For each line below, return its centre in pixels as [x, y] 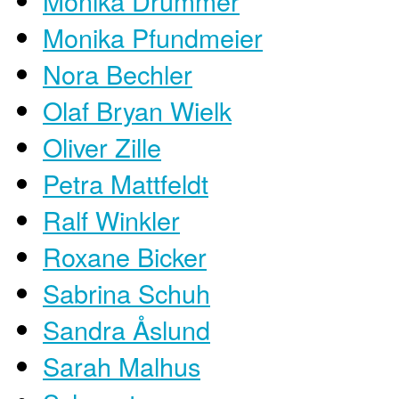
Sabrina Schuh [126, 292]
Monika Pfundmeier [153, 37]
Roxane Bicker [125, 256]
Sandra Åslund [126, 329]
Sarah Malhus [122, 365]
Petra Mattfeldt [126, 183]
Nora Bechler [118, 73]
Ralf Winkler [111, 219]
